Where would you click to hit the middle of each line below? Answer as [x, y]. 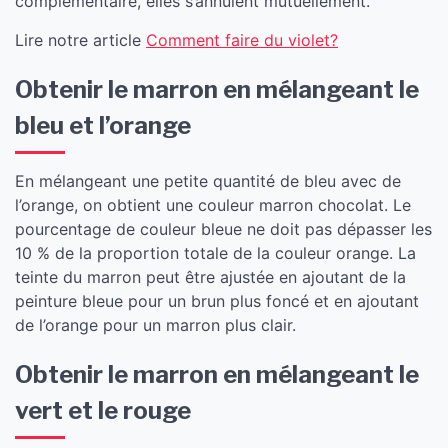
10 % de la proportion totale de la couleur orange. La [215, 253]
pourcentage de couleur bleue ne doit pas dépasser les [223, 229]
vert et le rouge [103, 410]
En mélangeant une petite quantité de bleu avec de [208, 181]
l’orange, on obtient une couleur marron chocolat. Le [213, 205]
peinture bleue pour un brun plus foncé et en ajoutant [217, 301]
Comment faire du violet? [242, 40]
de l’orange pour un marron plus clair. [155, 325]
